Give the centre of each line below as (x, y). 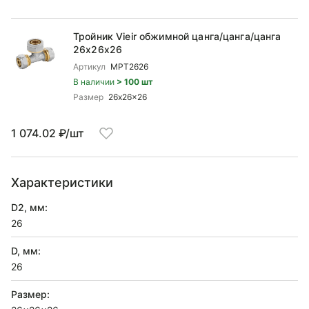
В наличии (95, 82)
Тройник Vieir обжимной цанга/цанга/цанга (177, 36)
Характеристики (62, 182)
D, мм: (26, 251)
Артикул (89, 67)
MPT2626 (129, 67)
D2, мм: (29, 207)
